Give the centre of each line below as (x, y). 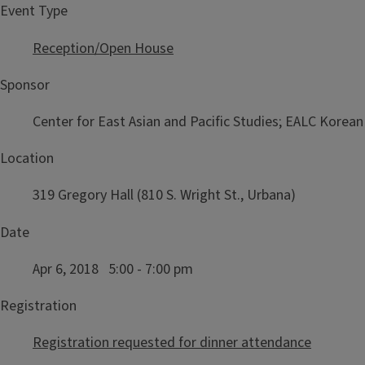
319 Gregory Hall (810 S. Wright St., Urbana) (164, 196)
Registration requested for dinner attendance (172, 343)
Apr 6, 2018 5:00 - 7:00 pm (116, 269)
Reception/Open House (103, 48)
